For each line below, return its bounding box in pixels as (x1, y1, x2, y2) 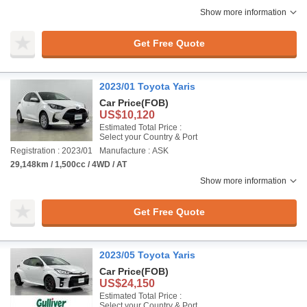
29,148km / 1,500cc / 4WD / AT (10, 160, 127, 169)
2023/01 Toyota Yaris (99, 81, 195, 92)
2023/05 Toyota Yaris (99, 249, 195, 260)
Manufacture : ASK (99, 146, 169, 156)
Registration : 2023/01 (10, 146, 93, 156)
